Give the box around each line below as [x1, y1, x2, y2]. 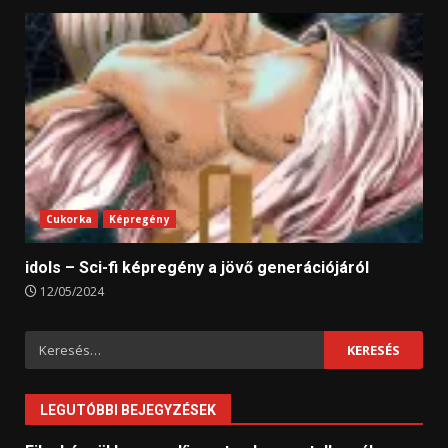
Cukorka [46, 211, 92, 226]
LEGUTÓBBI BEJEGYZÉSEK [40, 401, 216, 418]
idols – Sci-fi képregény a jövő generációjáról [25, 257, 369, 277]
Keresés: [24, 330, 91, 353]
